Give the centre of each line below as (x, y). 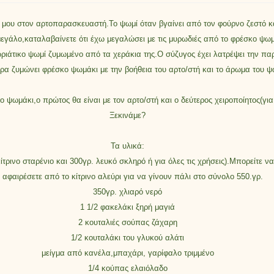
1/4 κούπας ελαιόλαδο (128, 268)
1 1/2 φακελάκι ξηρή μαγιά (128, 207)
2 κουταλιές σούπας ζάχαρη (128, 222)
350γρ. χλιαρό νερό (128, 192)
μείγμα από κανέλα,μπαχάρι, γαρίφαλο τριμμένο (128, 253)
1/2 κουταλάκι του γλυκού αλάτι (128, 238)
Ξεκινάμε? (128, 115)
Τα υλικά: (128, 146)
